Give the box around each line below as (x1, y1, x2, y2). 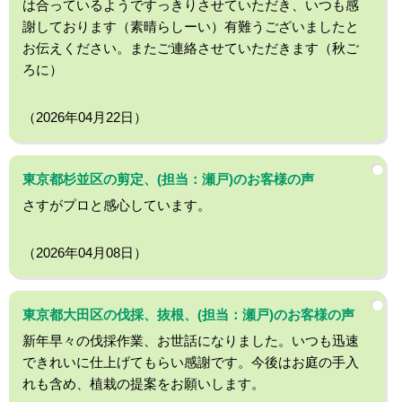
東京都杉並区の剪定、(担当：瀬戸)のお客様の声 (22, 171, 314, 188)
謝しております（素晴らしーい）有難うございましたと (22, 19, 359, 35)
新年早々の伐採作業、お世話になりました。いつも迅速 (22, 333, 359, 349)
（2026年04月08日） (22, 245, 147, 261)
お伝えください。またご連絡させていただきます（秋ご (22, 40, 359, 57)
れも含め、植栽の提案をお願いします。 (22, 376, 265, 392)
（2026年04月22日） (22, 109, 147, 126)
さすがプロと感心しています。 (22, 197, 211, 214)
